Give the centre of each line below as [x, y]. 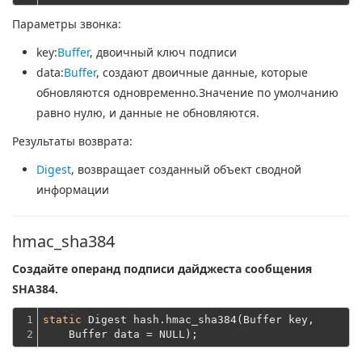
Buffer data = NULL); [120, 334]
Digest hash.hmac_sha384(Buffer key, [198, 320]
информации [73, 189]
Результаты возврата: [72, 141]
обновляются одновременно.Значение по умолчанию [187, 93]
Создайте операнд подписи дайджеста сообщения [162, 269]
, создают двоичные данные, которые [202, 72]
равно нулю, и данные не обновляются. [148, 113]
